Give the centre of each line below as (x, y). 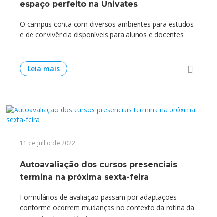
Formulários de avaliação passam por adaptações (98, 197)
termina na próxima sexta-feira (84, 177)
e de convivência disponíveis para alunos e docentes (102, 35)
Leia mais (44, 69)
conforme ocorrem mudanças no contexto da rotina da (107, 208)
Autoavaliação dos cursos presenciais (99, 165)
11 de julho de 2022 (47, 143)
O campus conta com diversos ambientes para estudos (107, 24)
